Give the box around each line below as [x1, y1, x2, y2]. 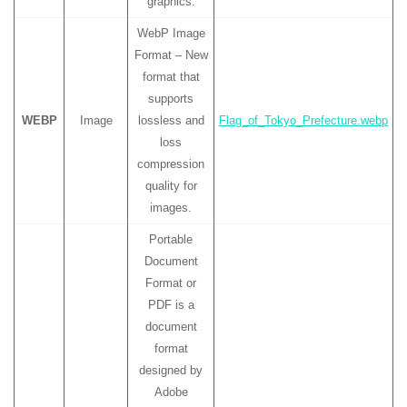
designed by [139, 363, 203, 377]
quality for [144, 179, 197, 193]
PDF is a [147, 298, 194, 312]
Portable [149, 233, 193, 246]
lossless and [137, 114, 204, 127]
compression [137, 157, 204, 171]
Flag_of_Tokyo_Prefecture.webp [219, 114, 388, 127]
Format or [145, 276, 196, 290]
